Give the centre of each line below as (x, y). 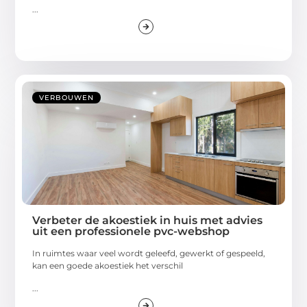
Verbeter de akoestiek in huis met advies (148, 221)
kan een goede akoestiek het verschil (108, 266)
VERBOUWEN (67, 98)
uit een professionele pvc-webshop (131, 232)
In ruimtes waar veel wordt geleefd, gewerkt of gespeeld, (149, 254)
